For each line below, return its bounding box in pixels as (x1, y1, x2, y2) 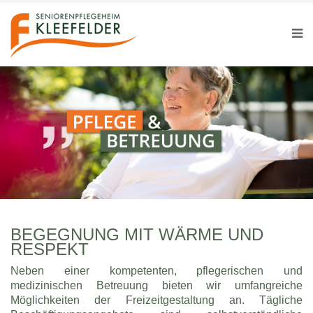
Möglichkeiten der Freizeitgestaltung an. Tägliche (10, 293, 303, 306)
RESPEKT (10, 239, 89, 259)
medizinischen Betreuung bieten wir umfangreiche (10, 278, 303, 291)
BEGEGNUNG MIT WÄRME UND (10, 224, 263, 244)
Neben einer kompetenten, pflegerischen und (10, 263, 303, 277)
